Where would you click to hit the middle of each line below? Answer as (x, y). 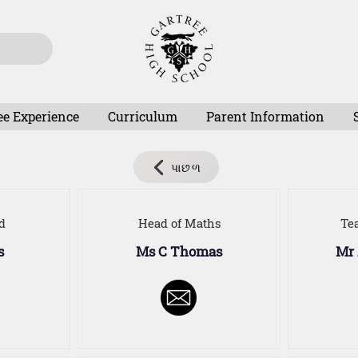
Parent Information (265, 116)
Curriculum (142, 116)
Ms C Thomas (179, 251)
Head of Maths (179, 223)
